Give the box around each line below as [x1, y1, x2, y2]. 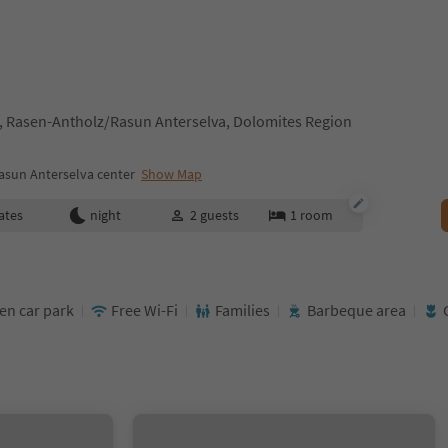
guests [199, 206, 239, 224]
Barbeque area [307, 300, 406, 320]
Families [215, 300, 270, 320]
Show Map [141, 165, 202, 183]
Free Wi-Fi [111, 300, 178, 320]
